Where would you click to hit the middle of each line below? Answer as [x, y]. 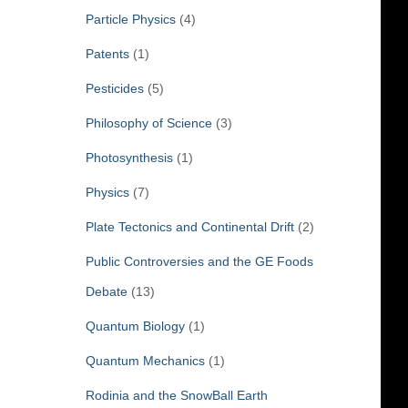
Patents [107, 53]
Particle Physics [130, 19]
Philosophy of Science [148, 122]
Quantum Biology [135, 326]
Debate [106, 291]
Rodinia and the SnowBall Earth [176, 395]
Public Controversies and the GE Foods [199, 261]
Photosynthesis [129, 157]
